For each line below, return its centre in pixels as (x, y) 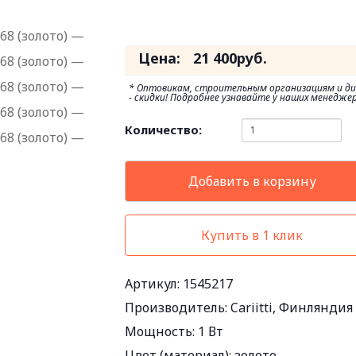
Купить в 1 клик (252, 235)
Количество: (164, 130)
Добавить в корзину (252, 181)
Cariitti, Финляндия (292, 308)
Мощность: (162, 331)
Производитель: (178, 308)
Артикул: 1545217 (179, 284)
